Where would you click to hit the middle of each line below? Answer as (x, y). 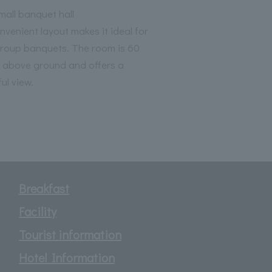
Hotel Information (67, 257)
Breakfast (44, 188)
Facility (38, 211)
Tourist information (70, 234)
